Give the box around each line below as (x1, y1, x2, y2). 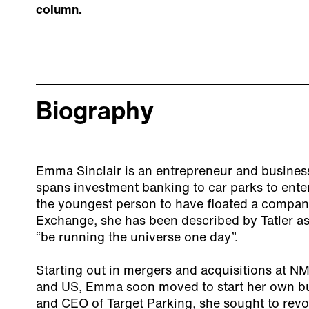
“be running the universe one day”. (36, 232, 238, 245)
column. (36, 4, 82, 17)
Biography (36, 101, 154, 126)
